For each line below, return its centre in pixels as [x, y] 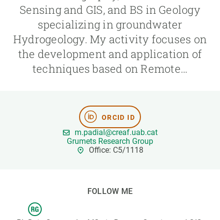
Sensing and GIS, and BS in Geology [110, 10]
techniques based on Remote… [110, 69]
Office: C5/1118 [116, 150]
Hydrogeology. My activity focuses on [110, 39]
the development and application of [110, 54]
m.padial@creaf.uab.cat [116, 132]
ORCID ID [118, 117]
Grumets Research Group [110, 141]
